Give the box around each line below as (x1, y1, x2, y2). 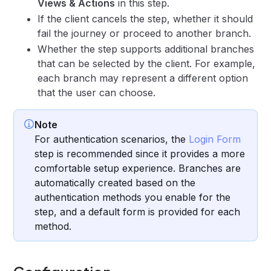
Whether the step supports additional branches (38, 43, 255, 55)
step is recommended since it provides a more (34, 148, 246, 160)
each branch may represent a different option (38, 72, 249, 84)
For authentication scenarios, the (34, 133, 189, 145)
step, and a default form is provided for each (34, 206, 241, 218)
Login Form (189, 133, 241, 145)
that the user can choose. (38, 87, 156, 99)
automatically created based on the (34, 177, 196, 189)
